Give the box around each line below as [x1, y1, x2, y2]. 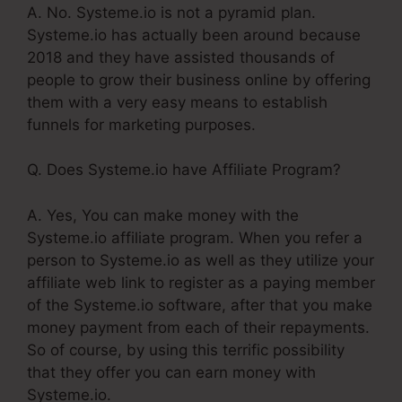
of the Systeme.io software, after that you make [27, 295, 372, 314]
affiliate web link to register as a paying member [27, 273, 375, 292]
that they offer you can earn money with [27, 363, 316, 381]
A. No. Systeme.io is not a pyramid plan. [27, 3, 316, 22]
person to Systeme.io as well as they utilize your [27, 250, 374, 269]
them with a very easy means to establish [27, 92, 328, 111]
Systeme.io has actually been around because [27, 25, 361, 44]
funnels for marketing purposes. [27, 115, 256, 134]
